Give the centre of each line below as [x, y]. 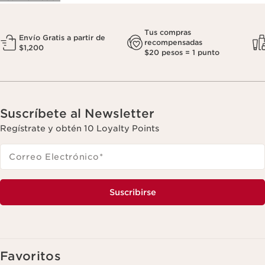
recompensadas [173, 43]
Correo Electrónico [54, 157]
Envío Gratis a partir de [62, 37]
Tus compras [168, 33]
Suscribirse [132, 193]
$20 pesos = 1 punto [182, 53]
